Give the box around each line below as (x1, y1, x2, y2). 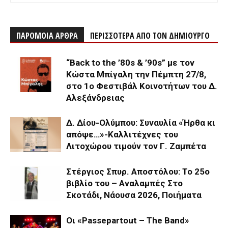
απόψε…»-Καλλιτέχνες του (66, 129, 178, 139)
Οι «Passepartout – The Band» (66, 215, 189, 225)
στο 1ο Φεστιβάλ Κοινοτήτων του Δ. (66, 80, 217, 91)
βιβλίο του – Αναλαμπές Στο (66, 178, 183, 188)
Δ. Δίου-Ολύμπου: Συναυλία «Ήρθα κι (66, 117, 215, 128)
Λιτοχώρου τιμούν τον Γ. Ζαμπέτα (66, 140, 208, 151)
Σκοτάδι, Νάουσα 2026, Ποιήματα (66, 189, 202, 200)
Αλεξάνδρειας (66, 92, 125, 103)
